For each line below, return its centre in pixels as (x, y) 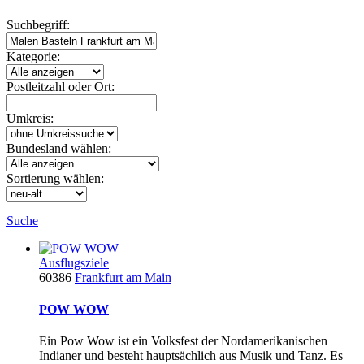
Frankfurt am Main (123, 277)
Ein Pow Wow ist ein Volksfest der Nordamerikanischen (183, 341)
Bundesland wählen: (59, 148)
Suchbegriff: (38, 24)
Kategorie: (33, 56)
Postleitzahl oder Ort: (61, 86)
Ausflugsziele (74, 262)
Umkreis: (30, 118)
